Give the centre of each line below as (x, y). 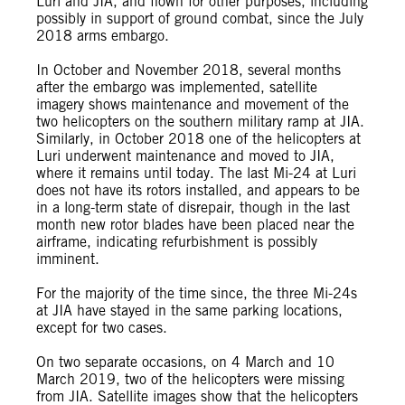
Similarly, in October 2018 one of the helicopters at (198, 139)
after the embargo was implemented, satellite (177, 87)
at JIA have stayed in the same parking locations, (189, 311)
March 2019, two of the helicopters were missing (190, 379)
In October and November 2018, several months (188, 70)
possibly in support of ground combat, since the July (200, 19)
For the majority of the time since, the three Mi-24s (197, 293)
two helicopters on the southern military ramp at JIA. (200, 122)
